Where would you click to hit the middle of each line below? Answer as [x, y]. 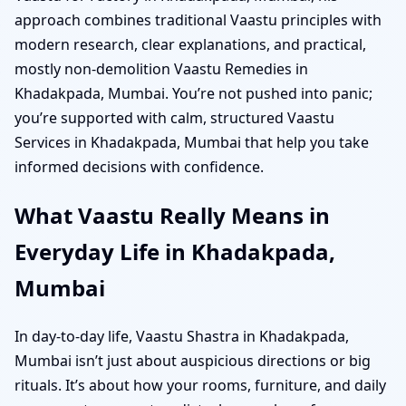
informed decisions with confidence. [139, 166]
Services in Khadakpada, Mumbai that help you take [192, 142]
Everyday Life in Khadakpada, [175, 251]
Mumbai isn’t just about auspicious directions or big [193, 360]
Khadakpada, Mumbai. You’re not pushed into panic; [193, 93]
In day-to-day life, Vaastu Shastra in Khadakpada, [182, 336]
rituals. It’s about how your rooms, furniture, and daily [200, 385]
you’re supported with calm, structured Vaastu [174, 117]
